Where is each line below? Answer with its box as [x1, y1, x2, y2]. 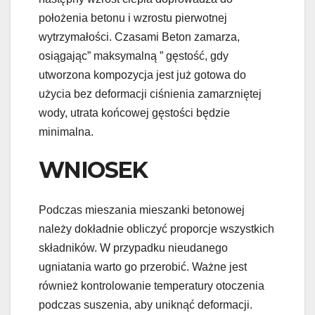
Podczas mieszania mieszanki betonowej [39, 203, 245, 216]
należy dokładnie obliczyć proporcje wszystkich [39, 222, 274, 235]
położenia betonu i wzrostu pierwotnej [39, 12, 227, 25]
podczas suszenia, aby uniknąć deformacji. [39, 298, 252, 311]
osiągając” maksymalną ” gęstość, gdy [39, 50, 229, 63]
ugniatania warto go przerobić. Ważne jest [39, 260, 247, 273]
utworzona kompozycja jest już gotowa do [39, 69, 246, 82]
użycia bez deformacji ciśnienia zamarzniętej [39, 88, 262, 101]
